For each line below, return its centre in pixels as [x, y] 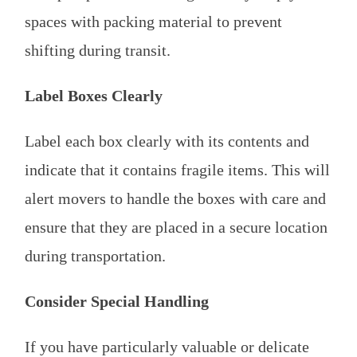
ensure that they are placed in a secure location [176, 228]
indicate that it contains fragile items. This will [177, 170]
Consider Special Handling [117, 302]
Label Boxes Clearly [94, 96]
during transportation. [95, 256]
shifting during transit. [98, 51]
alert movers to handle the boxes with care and [175, 199]
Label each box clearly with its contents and [167, 141]
